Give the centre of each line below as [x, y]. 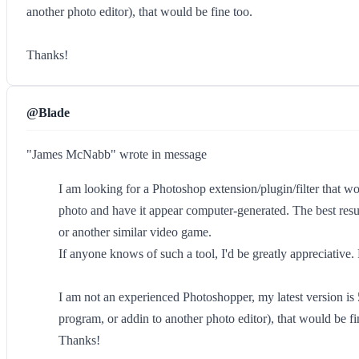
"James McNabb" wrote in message [117, 154]
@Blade [48, 113]
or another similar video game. [135, 232]
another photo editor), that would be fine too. [139, 12]
